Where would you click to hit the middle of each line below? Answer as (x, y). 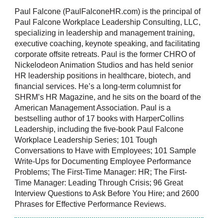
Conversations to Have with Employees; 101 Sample (105, 150)
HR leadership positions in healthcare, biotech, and (103, 75)
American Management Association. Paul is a (93, 108)
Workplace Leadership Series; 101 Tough (86, 140)
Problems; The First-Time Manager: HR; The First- (101, 172)
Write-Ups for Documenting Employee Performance (103, 161)
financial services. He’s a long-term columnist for (98, 86)
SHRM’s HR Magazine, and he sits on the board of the (108, 97)
